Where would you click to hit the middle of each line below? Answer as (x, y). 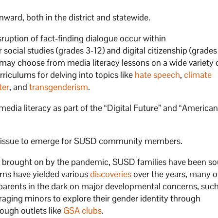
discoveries (111, 174)
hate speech (158, 74)
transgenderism (59, 87)
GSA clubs (83, 210)
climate (198, 74)
